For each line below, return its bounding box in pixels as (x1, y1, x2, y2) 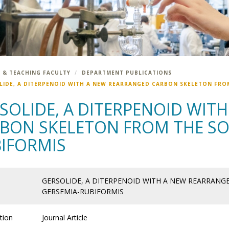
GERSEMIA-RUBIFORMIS (42, 187, 124, 196)
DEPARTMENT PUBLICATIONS (82, 69, 172, 76)
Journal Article (42, 213, 87, 222)
